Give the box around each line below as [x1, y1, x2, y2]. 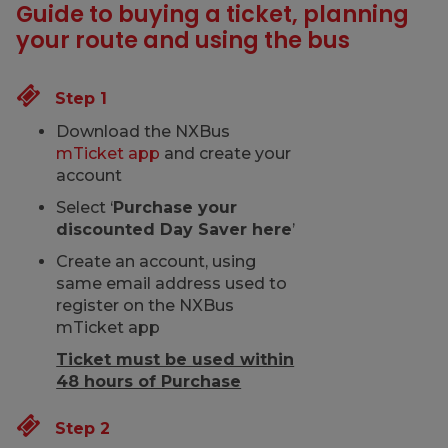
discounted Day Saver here [56, 220, 293, 239]
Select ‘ [56, 198, 114, 217]
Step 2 [40, 419, 111, 438]
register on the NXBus [56, 296, 235, 315]
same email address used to [56, 274, 288, 293]
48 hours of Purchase [56, 372, 242, 391]
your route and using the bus [16, 24, 351, 56]
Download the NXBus [56, 122, 231, 141]
